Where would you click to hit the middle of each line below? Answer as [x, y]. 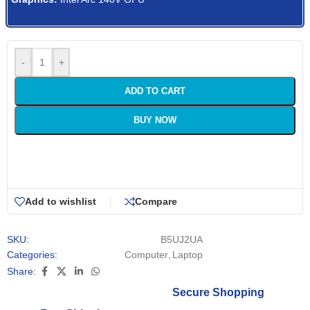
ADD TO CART [155, 91]
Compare [156, 202]
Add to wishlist [61, 202]
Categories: [32, 254]
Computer [146, 254]
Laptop [188, 254]
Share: [21, 272]
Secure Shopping [218, 293]
